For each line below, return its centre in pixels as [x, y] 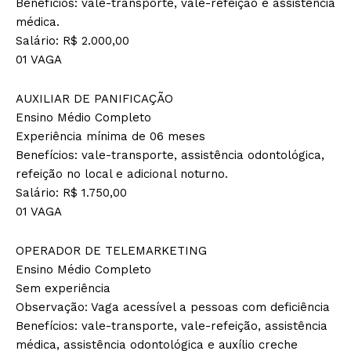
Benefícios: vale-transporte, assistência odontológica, [170, 155]
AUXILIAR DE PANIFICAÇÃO [94, 98]
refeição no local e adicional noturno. [122, 174]
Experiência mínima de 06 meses [110, 136]
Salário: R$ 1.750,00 [71, 192]
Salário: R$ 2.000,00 [72, 40]
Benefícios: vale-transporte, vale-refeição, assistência [172, 326]
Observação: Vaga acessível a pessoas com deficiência [173, 307]
